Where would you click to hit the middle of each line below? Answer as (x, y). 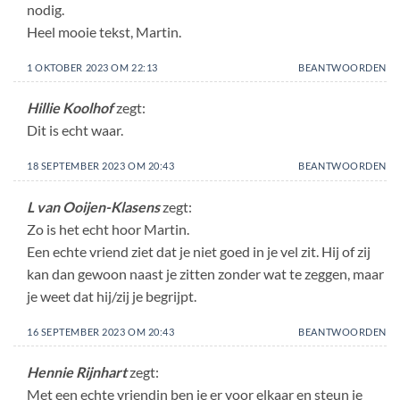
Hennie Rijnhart (77, 372)
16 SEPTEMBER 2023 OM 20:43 (101, 331)
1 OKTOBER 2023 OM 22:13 (92, 67)
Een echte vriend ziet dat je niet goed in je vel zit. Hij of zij (199, 251)
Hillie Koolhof (70, 108)
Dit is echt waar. (75, 130)
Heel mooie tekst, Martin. (104, 31)
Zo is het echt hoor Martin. (108, 229)
